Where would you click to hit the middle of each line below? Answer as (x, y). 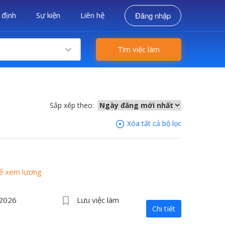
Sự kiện (48, 15)
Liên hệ (92, 15)
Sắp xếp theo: (72, 105)
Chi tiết (164, 209)
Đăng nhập (153, 15)
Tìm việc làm (139, 49)
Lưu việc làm (98, 200)
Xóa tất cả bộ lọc (153, 123)
